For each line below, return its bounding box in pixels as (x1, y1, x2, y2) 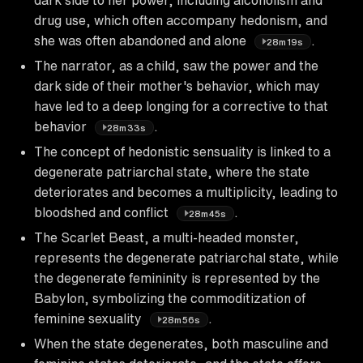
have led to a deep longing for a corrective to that (34, 99, 328, 113)
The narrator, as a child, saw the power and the (34, 58, 318, 72)
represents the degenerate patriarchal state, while (34, 250, 339, 264)
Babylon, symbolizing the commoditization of (34, 291, 305, 305)
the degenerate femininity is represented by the (34, 271, 320, 284)
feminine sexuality (34, 311, 145, 325)
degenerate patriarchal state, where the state (34, 164, 310, 178)
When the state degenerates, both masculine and (34, 336, 328, 350)
